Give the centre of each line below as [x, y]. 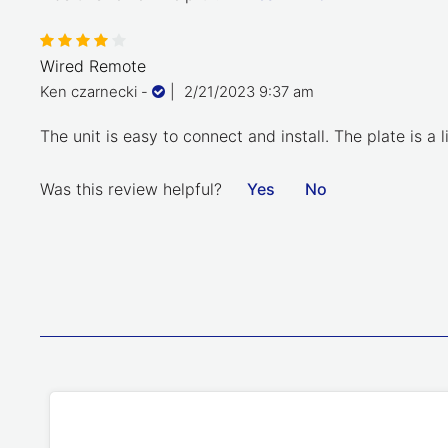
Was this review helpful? [131, 189]
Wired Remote [93, 65]
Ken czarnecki [88, 91]
